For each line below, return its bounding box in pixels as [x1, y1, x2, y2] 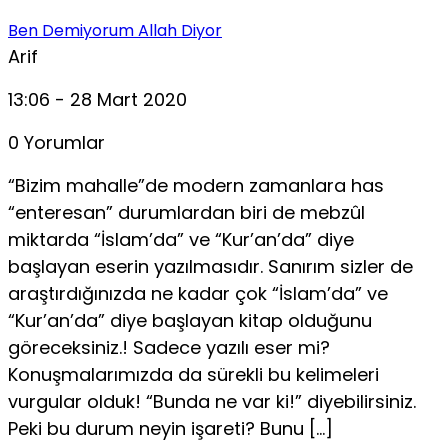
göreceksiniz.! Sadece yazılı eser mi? [8, 334, 330, 360]
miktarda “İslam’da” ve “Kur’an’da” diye [8, 226, 354, 252]
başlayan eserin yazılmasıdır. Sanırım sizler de [8, 253, 413, 279]
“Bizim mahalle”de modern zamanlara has [8, 172, 384, 198]
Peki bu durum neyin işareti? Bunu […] [8, 415, 333, 441]
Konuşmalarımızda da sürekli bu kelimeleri [8, 361, 379, 387]
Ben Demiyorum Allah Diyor [8, 18, 222, 42]
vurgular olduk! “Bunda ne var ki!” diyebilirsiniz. [8, 388, 416, 414]
